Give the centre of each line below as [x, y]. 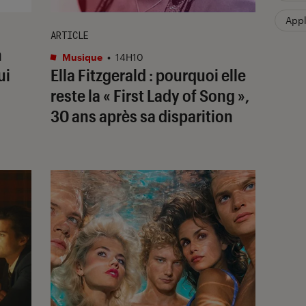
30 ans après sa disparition [142, 115]
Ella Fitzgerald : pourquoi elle [148, 74]
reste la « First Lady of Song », [150, 95]
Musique [81, 57]
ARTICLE [70, 35]
